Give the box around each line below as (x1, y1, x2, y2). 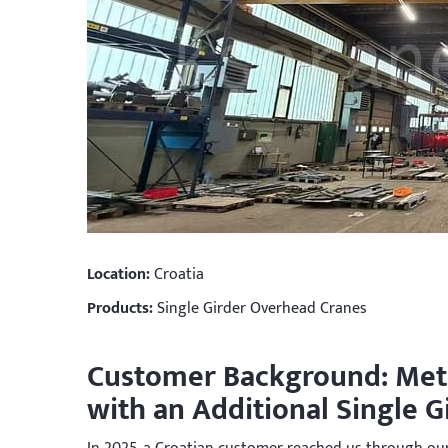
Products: (87, 295, 153, 322)
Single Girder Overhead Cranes (153, 295, 367, 322)
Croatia (150, 261, 204, 288)
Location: (87, 261, 150, 288)
